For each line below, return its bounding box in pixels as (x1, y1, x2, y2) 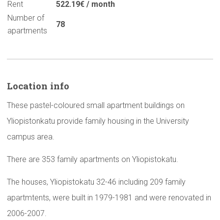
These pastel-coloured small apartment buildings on (7, 101, 185, 110)
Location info (7, 80, 69, 92)
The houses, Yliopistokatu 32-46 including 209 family (7, 177, 186, 187)
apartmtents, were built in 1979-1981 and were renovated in (7, 193, 211, 203)
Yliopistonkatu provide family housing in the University (7, 116, 189, 126)
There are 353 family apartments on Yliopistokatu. (7, 155, 178, 165)
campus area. (7, 132, 55, 142)
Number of (7, 13, 44, 23)
